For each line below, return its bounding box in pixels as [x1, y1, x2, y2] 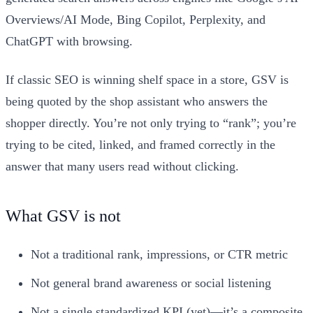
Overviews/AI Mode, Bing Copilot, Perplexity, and [6, 12, 265, 27]
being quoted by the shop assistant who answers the [6, 94, 268, 108]
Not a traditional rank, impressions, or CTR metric [31, 247, 288, 261]
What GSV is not [6, 206, 121, 225]
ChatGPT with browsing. [6, 34, 133, 48]
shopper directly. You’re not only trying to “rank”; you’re [6, 115, 296, 130]
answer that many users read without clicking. [6, 159, 239, 173]
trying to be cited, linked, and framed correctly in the [6, 137, 275, 152]
